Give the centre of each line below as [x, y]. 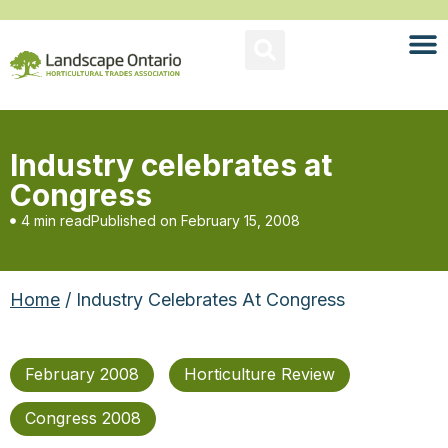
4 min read [56, 220]
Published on [134, 220]
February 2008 [82, 374]
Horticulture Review [259, 374]
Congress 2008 [83, 418]
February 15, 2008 [240, 220]
